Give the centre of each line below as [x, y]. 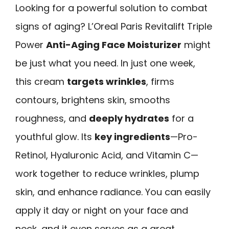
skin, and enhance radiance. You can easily [113, 192]
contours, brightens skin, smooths [93, 100]
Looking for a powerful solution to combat [111, 8]
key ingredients [132, 137]
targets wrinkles [107, 82]
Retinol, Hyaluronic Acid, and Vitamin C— [107, 155]
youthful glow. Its [55, 137]
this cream [41, 82]
